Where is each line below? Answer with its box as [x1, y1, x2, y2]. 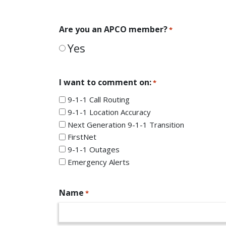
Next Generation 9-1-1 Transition [68, 119, 184, 130]
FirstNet [68, 132, 96, 142]
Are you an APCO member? [59, 23, 167, 35]
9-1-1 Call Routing [68, 94, 130, 105]
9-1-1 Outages [68, 144, 120, 154]
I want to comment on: [59, 77, 151, 88]
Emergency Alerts [68, 156, 130, 167]
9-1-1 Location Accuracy [68, 106, 151, 117]
